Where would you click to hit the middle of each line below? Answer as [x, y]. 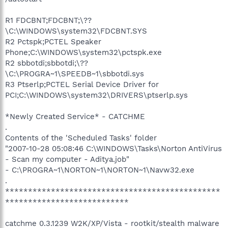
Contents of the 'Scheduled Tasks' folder [81, 138]
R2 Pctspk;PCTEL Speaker [53, 41]
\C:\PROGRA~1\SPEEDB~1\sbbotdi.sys [75, 74]
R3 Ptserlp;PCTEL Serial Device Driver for [82, 84]
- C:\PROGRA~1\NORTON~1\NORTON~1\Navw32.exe [100, 170]
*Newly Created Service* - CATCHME [75, 116]
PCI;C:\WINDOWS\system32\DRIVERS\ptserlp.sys [96, 95]
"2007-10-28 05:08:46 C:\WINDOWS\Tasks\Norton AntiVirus [113, 148]
